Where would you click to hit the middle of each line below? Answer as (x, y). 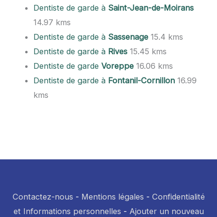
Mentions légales (112, 197)
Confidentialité (178, 197)
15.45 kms (147, 52)
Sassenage (128, 37)
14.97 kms (52, 23)
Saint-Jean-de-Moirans (151, 8)
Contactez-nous (43, 197)
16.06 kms (154, 66)
